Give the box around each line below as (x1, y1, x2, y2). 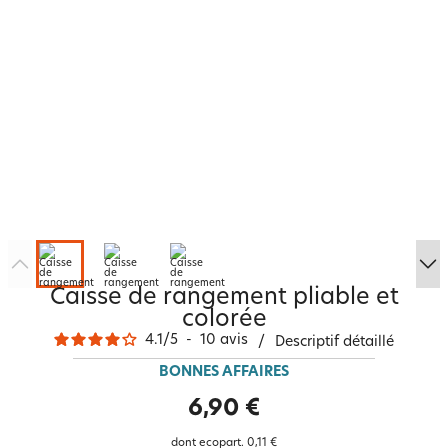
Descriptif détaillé (275, 334, 394, 350)
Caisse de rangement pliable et (49, 287, 399, 310)
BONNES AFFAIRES (159, 365, 289, 380)
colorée (181, 309, 267, 332)
